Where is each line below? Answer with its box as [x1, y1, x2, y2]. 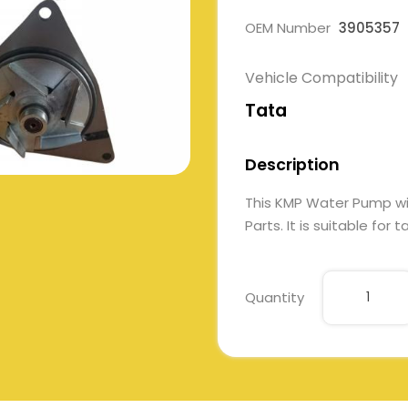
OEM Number [245, 18, 334, 37]
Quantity [245, 288, 304, 308]
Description [245, 154, 340, 176]
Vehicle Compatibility [245, 67, 398, 88]
